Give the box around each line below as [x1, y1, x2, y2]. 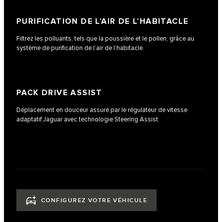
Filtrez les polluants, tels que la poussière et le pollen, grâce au [16, 34, 194, 43]
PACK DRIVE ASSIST [16, 88, 103, 98]
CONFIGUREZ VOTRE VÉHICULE [41, 197, 147, 205]
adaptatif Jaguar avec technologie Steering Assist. [16, 115, 160, 123]
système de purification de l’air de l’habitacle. [16, 44, 144, 52]
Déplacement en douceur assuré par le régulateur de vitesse [16, 106, 187, 114]
